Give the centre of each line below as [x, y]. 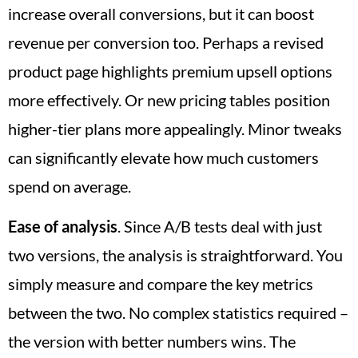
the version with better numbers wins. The [152, 342]
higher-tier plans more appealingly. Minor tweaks [175, 128]
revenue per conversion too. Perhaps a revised [166, 42]
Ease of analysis [63, 227]
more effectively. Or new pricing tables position [169, 99]
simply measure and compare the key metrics [161, 284]
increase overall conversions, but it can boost [161, 13]
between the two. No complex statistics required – [178, 313]
